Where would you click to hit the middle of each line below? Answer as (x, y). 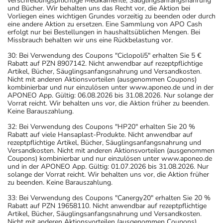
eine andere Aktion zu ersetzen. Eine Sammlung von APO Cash (105, 24)
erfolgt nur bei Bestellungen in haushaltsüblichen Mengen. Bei (104, 32)
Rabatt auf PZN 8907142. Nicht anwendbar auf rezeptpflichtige (105, 63)
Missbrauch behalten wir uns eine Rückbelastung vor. (90, 40)
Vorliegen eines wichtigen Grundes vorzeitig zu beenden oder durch (111, 16)
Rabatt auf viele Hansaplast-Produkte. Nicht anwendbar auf (100, 134)
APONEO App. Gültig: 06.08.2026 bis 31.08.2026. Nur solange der (111, 95)
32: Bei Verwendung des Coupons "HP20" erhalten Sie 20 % (101, 126)
